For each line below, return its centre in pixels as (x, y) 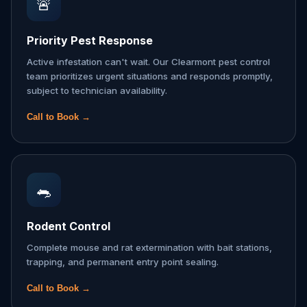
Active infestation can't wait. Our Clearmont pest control (148, 62)
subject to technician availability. (97, 90)
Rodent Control (69, 226)
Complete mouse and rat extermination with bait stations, (149, 247)
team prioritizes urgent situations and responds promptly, (150, 76)
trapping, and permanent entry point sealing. (123, 262)
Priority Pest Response (90, 40)
